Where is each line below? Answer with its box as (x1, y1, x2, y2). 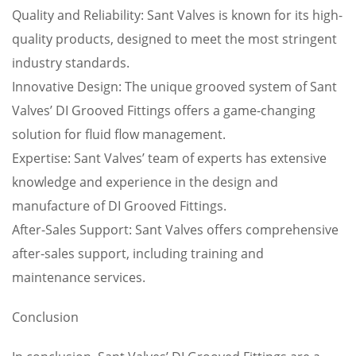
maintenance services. (12, 269, 145, 286)
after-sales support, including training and (12, 245, 264, 262)
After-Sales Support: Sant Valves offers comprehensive (12, 221, 339, 238)
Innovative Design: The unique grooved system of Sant (12, 78, 337, 95)
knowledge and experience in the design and (12, 173, 278, 191)
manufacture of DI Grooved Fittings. (12, 197, 226, 215)
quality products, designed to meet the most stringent (12, 30, 337, 48)
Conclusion (12, 308, 79, 326)
